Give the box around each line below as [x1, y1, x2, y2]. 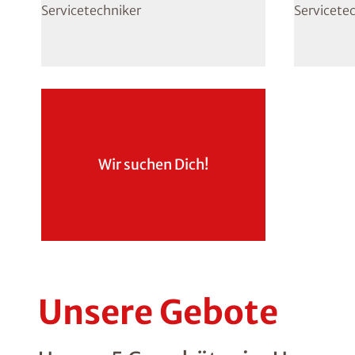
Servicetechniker [41, 2, 141, 18]
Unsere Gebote [38, 292, 278, 334]
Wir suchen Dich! [98, 155, 208, 174]
